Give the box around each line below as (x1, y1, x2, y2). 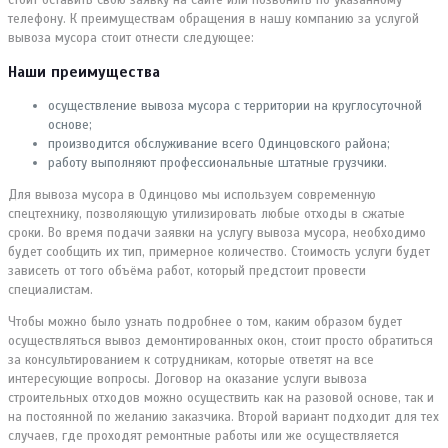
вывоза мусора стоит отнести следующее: (8, 29, 254, 46)
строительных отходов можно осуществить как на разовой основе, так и (8, 389, 434, 406)
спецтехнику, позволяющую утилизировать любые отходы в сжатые (8, 205, 405, 222)
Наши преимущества (8, 62, 160, 81)
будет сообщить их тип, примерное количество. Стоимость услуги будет (8, 243, 430, 260)
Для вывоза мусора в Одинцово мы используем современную (8, 186, 376, 203)
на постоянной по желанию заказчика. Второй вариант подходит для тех (8, 408, 439, 425)
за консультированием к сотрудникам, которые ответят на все (8, 351, 374, 368)
